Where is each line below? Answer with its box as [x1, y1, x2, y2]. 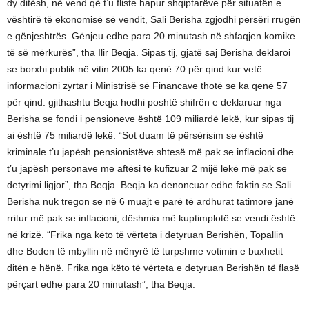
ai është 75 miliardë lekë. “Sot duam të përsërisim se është [7, 130, 263, 141]
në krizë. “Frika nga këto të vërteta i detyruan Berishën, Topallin [7, 229, 283, 240]
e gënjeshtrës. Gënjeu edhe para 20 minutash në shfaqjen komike [7, 30, 295, 41]
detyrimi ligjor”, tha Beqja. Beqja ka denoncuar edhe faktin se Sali [7, 179, 291, 190]
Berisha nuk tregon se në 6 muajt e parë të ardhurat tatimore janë [7, 196, 294, 207]
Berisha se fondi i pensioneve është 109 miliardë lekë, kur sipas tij [7, 113, 294, 124]
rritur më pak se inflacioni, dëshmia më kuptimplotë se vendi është [7, 212, 295, 223]
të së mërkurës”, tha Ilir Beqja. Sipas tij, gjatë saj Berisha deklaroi [7, 47, 290, 58]
